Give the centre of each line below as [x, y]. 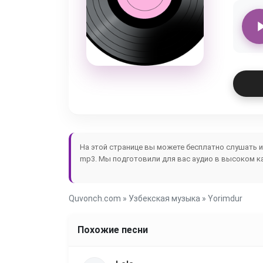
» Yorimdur [221, 198]
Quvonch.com [95, 198]
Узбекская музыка [164, 198]
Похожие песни [113, 230]
